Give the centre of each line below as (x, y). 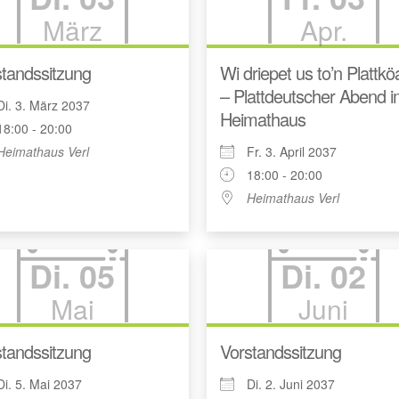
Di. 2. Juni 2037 (291, 384)
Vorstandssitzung (281, 352)
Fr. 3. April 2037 (292, 151)
